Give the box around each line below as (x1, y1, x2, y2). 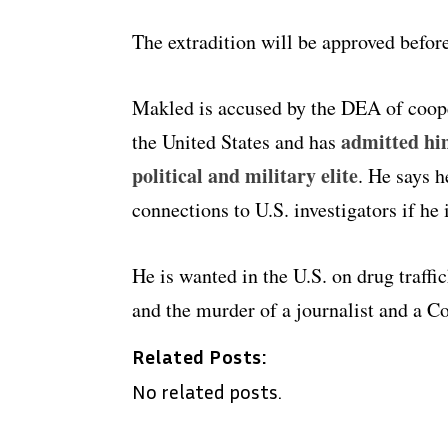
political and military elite (132, 161, 358, 191)
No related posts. (132, 379, 282, 404)
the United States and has (132, 128, 341, 156)
